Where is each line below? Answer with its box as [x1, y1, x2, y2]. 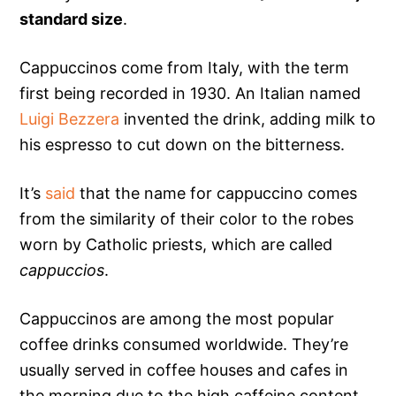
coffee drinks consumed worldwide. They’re [19, 335, 349, 354]
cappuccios [19, 261, 105, 280]
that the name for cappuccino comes [75, 184, 358, 203]
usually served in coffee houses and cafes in [19, 361, 349, 380]
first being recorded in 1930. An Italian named [19, 84, 362, 103]
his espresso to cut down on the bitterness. [19, 135, 346, 155]
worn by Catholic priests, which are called [19, 235, 333, 255]
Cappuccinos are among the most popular [19, 309, 335, 329]
